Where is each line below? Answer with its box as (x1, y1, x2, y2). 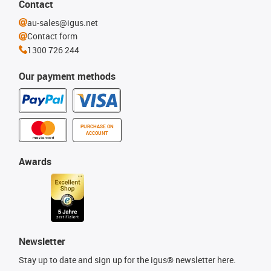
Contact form (27, 30, 77, 42)
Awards (19, 155, 51, 168)
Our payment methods (19, 70, 116, 83)
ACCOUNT (86, 130, 108, 136)
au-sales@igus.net (27, 16, 98, 28)
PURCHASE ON (80, 123, 114, 129)
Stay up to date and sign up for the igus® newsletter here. (19, 254, 236, 266)
